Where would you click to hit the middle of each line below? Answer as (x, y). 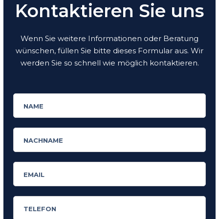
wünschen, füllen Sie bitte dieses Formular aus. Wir (109, 50)
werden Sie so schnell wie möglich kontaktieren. (109, 63)
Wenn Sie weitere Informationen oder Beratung (109, 38)
